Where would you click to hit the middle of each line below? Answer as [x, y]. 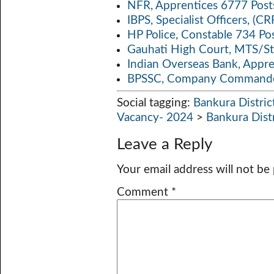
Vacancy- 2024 [155, 118]
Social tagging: [155, 103]
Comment [144, 192]
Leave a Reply [165, 145]
